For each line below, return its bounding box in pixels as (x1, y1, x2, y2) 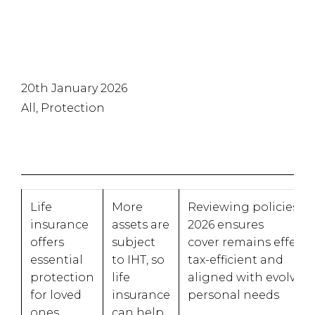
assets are (112, 217, 169, 231)
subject (112, 235, 155, 249)
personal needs (188, 288, 282, 302)
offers (30, 235, 64, 249)
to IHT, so (112, 252, 165, 266)
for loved (30, 288, 82, 302)
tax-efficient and (188, 252, 283, 266)
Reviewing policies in (188, 200, 313, 214)
